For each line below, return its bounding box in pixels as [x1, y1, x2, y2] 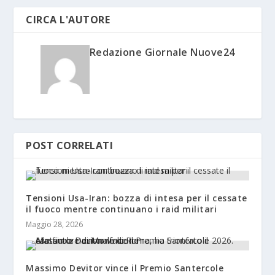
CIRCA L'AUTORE [26, 13, 110, 27]
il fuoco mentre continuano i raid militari [26, 203, 217, 215]
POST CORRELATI [26, 139, 114, 153]
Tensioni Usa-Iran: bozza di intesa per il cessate [26, 192, 247, 204]
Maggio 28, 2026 [26, 219, 83, 230]
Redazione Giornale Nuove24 [89, 45, 235, 60]
